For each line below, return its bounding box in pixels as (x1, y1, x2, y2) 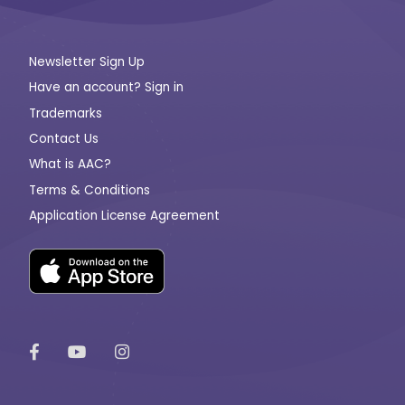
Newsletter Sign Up (29, 52, 145, 71)
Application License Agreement (29, 207, 220, 225)
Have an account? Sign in (29, 79, 184, 97)
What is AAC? (29, 155, 111, 174)
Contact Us (29, 130, 99, 147)
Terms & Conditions (29, 181, 150, 199)
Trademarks (29, 104, 102, 122)
